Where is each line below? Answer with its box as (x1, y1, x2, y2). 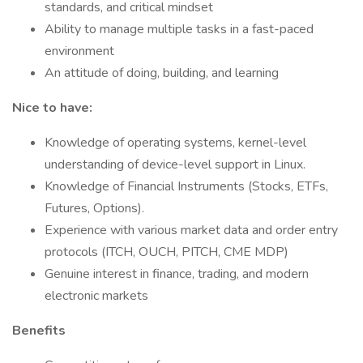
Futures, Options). (45, 199, 144, 217)
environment (45, 42, 114, 60)
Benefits (12, 322, 66, 340)
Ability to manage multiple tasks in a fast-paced (45, 20, 314, 38)
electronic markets (45, 287, 148, 305)
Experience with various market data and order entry (45, 221, 338, 239)
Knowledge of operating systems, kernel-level (45, 134, 306, 152)
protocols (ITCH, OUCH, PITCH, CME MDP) (45, 243, 288, 261)
